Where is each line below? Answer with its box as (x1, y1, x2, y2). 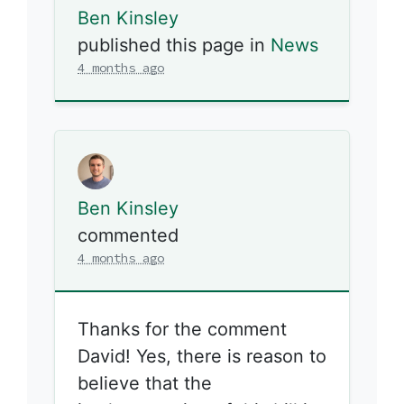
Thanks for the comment (78, 317, 287, 340)
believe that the (78, 372, 212, 394)
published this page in (78, 34, 271, 57)
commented (78, 224, 179, 246)
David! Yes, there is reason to (78, 344, 326, 367)
